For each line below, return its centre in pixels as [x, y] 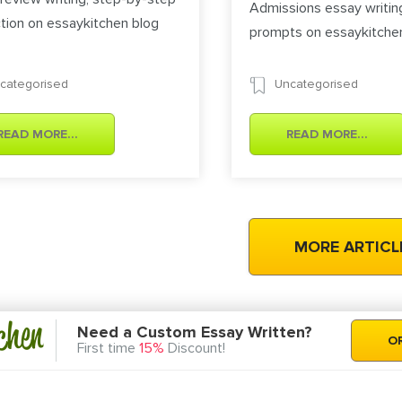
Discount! [195, 349]
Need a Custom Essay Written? [195, 332]
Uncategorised [317, 83]
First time [108, 349]
